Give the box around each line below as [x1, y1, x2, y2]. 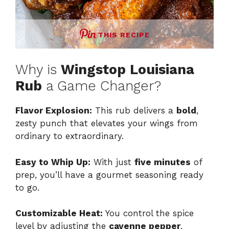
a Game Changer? [42, 78, 161, 95]
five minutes [134, 156, 191, 167]
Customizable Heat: [15, 208, 103, 219]
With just [90, 156, 134, 167]
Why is [15, 61, 61, 78]
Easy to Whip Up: [15, 156, 90, 167]
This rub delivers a [92, 105, 176, 116]
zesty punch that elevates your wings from [15, 118, 198, 129]
